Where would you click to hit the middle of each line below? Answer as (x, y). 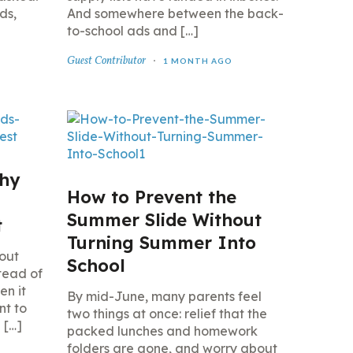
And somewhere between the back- (175, 13)
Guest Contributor (106, 61)
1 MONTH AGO (197, 61)
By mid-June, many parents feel (164, 296)
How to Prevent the (151, 197)
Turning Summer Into (161, 243)
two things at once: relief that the (167, 314)
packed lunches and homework (162, 331)
